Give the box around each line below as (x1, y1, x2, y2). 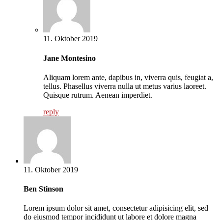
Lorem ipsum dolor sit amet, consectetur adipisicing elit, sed (24, 204, 208, 213)
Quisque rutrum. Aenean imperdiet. (43, 90, 152, 99)
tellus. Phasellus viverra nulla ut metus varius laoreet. (43, 82, 206, 90)
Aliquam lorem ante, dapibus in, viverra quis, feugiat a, (43, 73, 213, 82)
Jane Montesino (43, 54, 96, 62)
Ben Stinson (24, 185, 63, 193)
